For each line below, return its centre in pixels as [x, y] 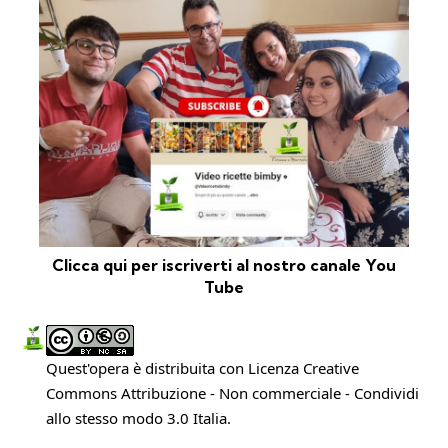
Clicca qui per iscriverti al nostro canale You [224, 264]
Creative [331, 367]
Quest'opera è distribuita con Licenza [175, 367]
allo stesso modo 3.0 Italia [137, 417]
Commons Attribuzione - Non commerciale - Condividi [233, 392]
